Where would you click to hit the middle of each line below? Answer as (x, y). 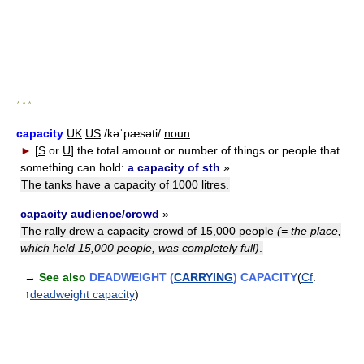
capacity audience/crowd (90, 214)
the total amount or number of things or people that (208, 150)
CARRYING (204, 277)
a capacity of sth (174, 167)
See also (63, 277)
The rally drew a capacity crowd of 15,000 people (149, 231)
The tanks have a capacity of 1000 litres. (125, 184)
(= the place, (309, 231)
